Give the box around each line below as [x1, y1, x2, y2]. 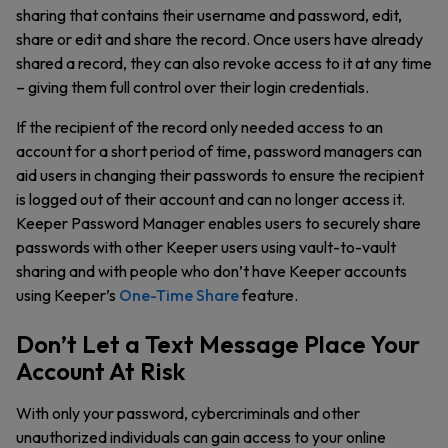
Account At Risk [16, 356, 185, 386]
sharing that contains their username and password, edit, [16, 5, 402, 25]
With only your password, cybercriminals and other [16, 403, 360, 423]
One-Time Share [119, 285, 239, 305]
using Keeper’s [16, 285, 119, 305]
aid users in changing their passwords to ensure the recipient [16, 165, 424, 185]
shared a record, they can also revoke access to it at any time [16, 53, 432, 73]
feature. [239, 285, 301, 305]
